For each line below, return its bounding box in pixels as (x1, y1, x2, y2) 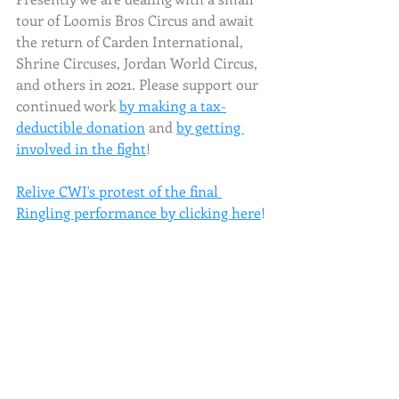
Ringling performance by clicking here (16, 203, 261, 223)
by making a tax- (119, 96, 226, 116)
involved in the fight (16, 139, 146, 159)
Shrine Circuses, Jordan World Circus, (16, 53, 261, 73)
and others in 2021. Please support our (16, 75, 262, 94)
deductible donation (16, 118, 145, 137)
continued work (16, 96, 116, 116)
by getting (176, 118, 244, 137)
